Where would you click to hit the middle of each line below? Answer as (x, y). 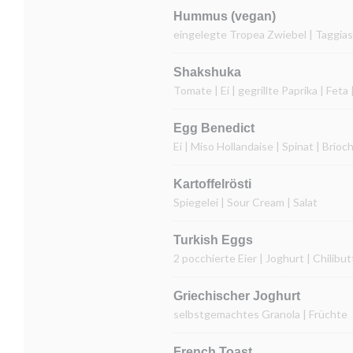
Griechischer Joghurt (237, 296)
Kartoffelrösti (212, 184)
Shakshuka (207, 72)
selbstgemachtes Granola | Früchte (260, 314)
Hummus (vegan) (225, 16)
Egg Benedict (214, 128)
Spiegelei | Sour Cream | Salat (245, 202)
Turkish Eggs (213, 240)
